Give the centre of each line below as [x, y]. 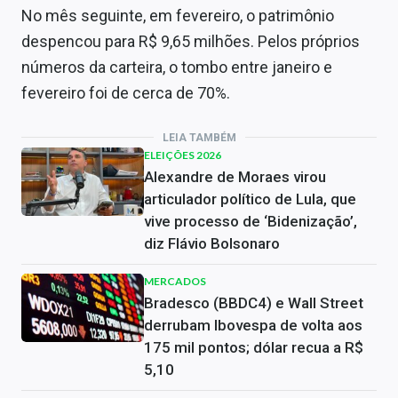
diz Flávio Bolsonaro [212, 243]
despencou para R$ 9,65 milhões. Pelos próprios [191, 41]
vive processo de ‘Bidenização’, [251, 221]
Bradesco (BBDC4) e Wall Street [254, 302]
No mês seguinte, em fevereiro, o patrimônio [178, 15]
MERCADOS [175, 281]
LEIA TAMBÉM [199, 137]
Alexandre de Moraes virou [235, 176]
